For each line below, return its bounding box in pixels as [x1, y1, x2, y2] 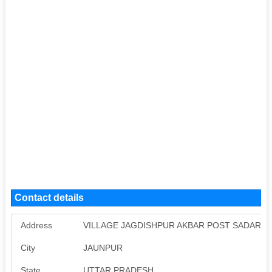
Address [20, 220, 52, 230]
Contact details [14, 192, 84, 203]
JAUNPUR [83, 242, 123, 253]
